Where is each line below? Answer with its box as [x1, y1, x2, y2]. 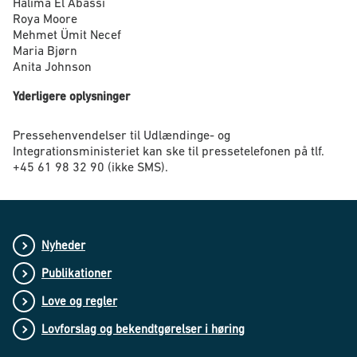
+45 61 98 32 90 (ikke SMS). [13, 159, 168, 175]
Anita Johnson [13, 59, 92, 74]
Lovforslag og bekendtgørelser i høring [41, 322, 245, 336]
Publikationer [41, 266, 112, 280]
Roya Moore [13, 11, 77, 26]
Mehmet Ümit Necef [13, 27, 121, 42]
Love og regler [41, 294, 117, 308]
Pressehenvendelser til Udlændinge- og [13, 127, 230, 143]
